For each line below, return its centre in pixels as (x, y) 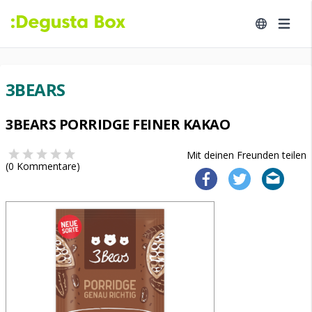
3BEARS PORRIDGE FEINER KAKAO (118, 124)
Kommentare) (47, 166)
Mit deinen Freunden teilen (247, 155)
